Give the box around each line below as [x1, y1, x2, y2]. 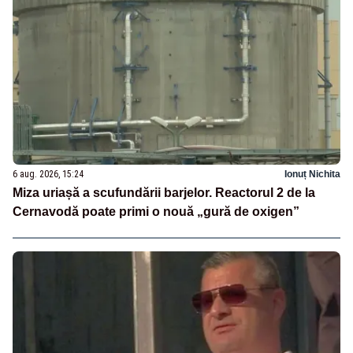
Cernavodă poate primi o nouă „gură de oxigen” [13, 204, 299, 218]
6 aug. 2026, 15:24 [13, 168, 84, 180]
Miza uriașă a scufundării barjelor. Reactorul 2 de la [13, 185, 315, 199]
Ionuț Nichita [284, 168, 340, 180]
